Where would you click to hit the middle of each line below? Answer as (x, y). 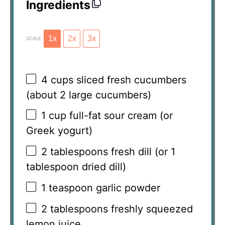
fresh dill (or (139, 151)
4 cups (57, 80)
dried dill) (102, 167)
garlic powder (127, 188)
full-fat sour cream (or (120, 116)
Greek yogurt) (59, 131)
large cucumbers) (108, 95)
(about (43, 95)
